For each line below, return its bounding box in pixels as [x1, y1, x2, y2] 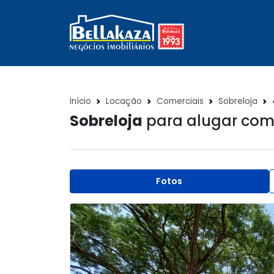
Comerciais [157, 95, 204, 107]
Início [70, 95, 91, 107]
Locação [106, 95, 142, 107]
